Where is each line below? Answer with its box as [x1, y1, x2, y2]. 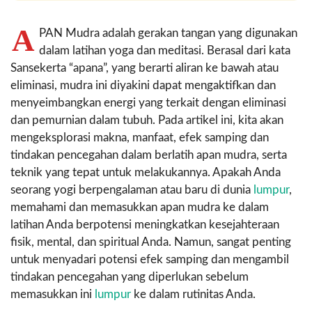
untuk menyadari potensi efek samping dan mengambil [10, 253, 289, 265]
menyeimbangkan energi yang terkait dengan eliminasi [10, 96, 286, 109]
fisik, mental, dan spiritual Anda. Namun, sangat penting [10, 235, 291, 248]
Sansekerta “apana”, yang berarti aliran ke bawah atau [10, 61, 279, 74]
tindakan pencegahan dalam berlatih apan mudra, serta [10, 148, 287, 161]
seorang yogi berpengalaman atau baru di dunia [10, 183, 253, 196]
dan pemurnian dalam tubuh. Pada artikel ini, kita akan [10, 114, 283, 126]
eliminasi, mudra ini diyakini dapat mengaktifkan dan [10, 79, 276, 91]
